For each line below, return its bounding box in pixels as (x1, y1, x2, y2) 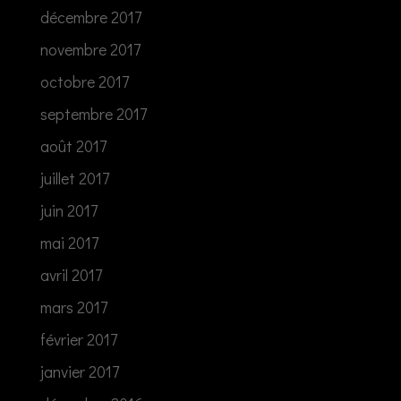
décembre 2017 (39, 5, 141, 28)
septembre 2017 (39, 102, 147, 124)
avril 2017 (39, 263, 102, 286)
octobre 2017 (39, 70, 129, 92)
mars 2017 (39, 295, 107, 318)
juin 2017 (39, 199, 98, 221)
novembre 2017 (39, 38, 141, 60)
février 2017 (39, 328, 117, 350)
